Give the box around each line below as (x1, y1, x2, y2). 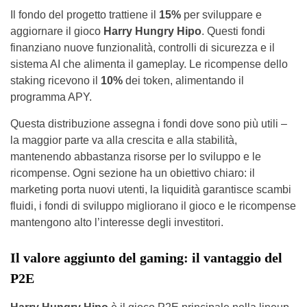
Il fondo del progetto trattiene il (10, 9, 159, 21)
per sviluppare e (181, 9, 262, 21)
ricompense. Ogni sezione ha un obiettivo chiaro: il (10, 167, 255, 179)
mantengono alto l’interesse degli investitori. (10, 217, 223, 228)
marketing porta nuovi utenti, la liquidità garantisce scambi (10, 184, 291, 195)
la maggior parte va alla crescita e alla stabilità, (10, 134, 237, 146)
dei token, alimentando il (123, 75, 244, 86)
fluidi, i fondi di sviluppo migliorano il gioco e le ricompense (10, 200, 296, 212)
